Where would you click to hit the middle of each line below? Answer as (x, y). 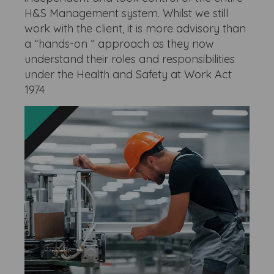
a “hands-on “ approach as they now (120, 44)
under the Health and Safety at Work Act (128, 74)
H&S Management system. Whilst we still (127, 13)
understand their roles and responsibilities (130, 59)
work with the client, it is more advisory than (135, 28)
